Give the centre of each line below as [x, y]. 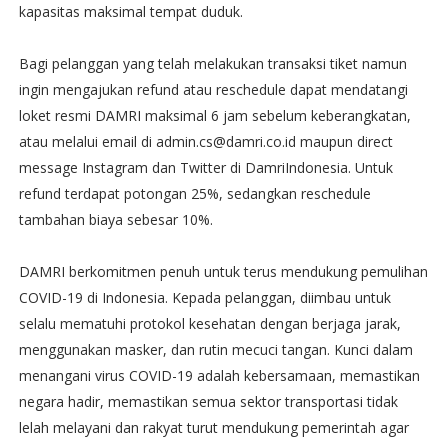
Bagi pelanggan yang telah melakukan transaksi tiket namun [212, 63]
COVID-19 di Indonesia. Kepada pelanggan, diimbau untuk [204, 297]
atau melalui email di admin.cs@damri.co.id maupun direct [205, 141]
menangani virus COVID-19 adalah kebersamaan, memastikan [219, 375]
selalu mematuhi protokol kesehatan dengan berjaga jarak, [209, 323]
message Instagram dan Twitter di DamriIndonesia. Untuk [205, 167]
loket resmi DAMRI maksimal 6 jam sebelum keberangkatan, [214, 115]
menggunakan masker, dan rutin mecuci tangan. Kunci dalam [215, 349]
